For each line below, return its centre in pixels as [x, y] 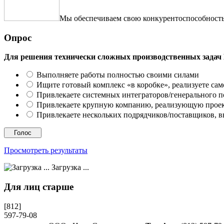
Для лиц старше [39, 187]
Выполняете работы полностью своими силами [118, 75]
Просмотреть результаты [46, 150]
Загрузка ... [69, 167]
